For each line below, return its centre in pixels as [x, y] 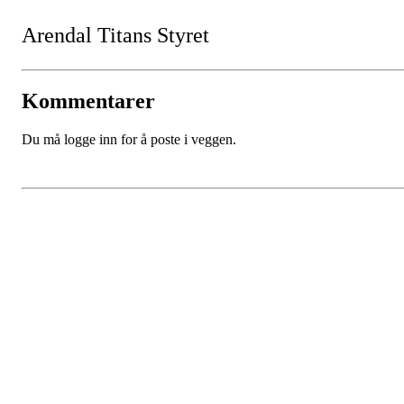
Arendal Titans [89, 36]
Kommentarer [88, 101]
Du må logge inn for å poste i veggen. [129, 140]
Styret [183, 36]
